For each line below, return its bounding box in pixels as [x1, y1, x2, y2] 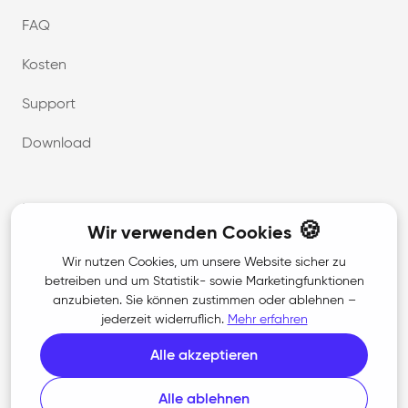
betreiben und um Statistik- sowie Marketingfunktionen [44, 275, 364, 288]
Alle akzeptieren [150, 349, 258, 363]
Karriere [22, 281, 71, 297]
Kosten [22, 57, 66, 73]
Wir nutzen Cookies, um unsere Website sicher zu [62, 256, 346, 269]
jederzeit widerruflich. [100, 313, 224, 326]
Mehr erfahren [227, 313, 308, 326]
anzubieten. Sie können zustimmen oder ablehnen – [52, 294, 356, 307]
